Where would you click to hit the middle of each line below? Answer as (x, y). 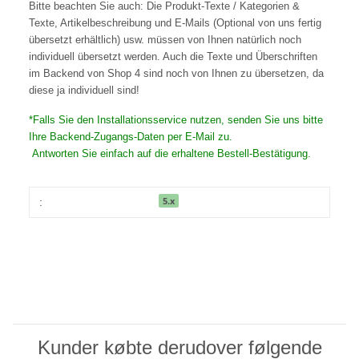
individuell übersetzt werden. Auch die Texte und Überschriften (173, 57)
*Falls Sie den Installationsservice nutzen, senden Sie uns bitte (176, 120)
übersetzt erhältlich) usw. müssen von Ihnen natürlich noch (165, 40)
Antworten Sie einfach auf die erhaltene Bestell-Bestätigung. (170, 154)
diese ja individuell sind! (84, 91)
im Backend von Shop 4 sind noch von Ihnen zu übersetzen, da (176, 74)
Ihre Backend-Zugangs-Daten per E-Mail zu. (131, 137)
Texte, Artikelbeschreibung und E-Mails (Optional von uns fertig (175, 23)
